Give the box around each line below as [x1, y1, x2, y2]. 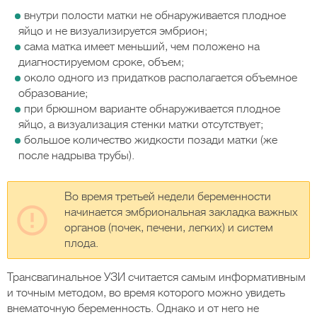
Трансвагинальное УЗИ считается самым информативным [7, 271, 306, 284]
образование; [18, 87, 88, 100]
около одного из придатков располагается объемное [24, 71, 297, 84]
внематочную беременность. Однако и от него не [7, 302, 259, 315]
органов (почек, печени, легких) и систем [64, 221, 273, 234]
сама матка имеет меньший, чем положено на [24, 40, 260, 53]
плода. [64, 237, 98, 250]
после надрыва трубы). [18, 149, 134, 162]
